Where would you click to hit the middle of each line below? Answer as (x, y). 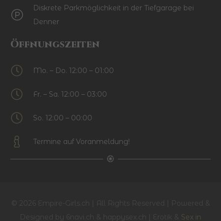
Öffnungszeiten (55, 45)
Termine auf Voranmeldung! (82, 142)
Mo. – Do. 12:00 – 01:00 (74, 71)
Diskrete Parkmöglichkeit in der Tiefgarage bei (114, 8)
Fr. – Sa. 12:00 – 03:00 (70, 94)
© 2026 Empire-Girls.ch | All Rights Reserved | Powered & (110, 203)
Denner (46, 22)
